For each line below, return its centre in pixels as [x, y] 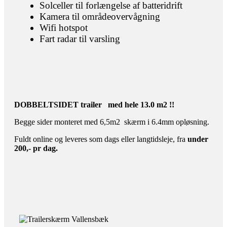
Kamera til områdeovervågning [100, 16]
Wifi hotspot [64, 27]
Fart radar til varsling [80, 39]
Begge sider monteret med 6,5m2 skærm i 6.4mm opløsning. [113, 122]
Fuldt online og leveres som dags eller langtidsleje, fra [101, 139]
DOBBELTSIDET [46, 104]
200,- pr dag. [37, 148]
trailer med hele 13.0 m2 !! [127, 104]
